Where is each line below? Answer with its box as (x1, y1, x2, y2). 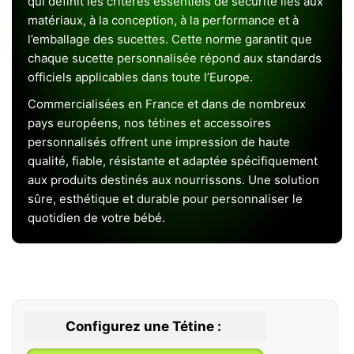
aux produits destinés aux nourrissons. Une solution (28, 172, 319, 187)
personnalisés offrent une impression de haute (28, 134, 290, 149)
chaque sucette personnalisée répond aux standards (28, 51, 322, 66)
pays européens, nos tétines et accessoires (28, 115, 271, 130)
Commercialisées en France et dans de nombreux (28, 96, 306, 111)
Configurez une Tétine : (66, 318, 221, 334)
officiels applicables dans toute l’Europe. (28, 70, 253, 85)
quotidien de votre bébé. (28, 210, 165, 225)
